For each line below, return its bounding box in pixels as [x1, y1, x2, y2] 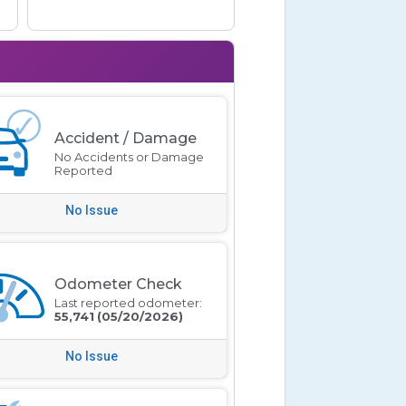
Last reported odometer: [53, 295, 202, 310]
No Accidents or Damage [53, 149, 204, 164]
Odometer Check [53, 275, 182, 293]
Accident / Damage [53, 129, 197, 147]
